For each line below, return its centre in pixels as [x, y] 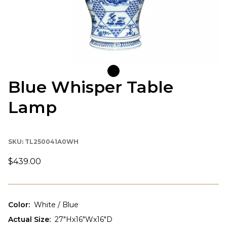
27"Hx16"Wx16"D [84, 219]
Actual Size [29, 219]
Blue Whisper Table [91, 87]
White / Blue [56, 204]
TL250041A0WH [52, 141]
